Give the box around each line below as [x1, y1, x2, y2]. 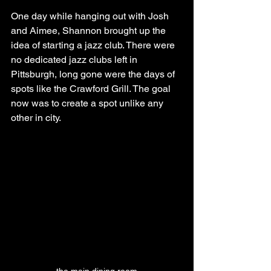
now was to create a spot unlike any [11, 97, 166, 109]
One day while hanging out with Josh [11, 10, 171, 22]
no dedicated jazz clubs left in [11, 53, 140, 65]
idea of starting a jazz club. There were [11, 39, 177, 51]
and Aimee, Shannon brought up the [11, 24, 168, 36]
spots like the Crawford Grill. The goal [11, 82, 173, 94]
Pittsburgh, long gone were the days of [11, 68, 177, 80]
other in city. [11, 111, 61, 123]
